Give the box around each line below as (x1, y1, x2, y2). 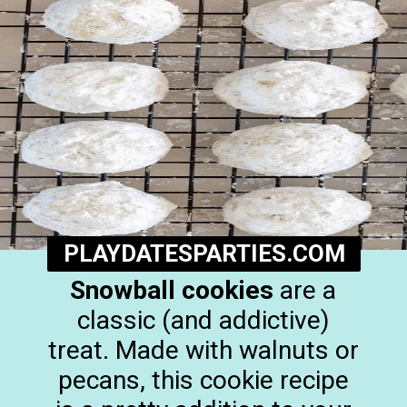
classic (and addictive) (76, 305, 330, 336)
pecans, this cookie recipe (57, 365, 349, 396)
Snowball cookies (70, 275, 274, 306)
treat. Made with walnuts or (47, 335, 359, 366)
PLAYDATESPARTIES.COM (63, 239, 345, 267)
